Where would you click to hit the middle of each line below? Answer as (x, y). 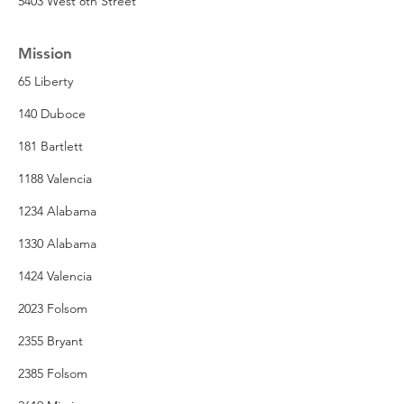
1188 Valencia (55, 178)
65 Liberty (46, 81)
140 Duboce (52, 113)
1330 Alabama (57, 243)
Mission (45, 53)
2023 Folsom (53, 308)
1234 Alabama (57, 211)
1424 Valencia (55, 275)
